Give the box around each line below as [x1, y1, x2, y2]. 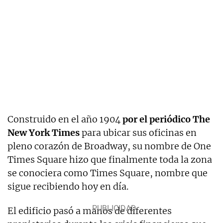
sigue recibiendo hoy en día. [7, 180, 128, 192]
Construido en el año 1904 [7, 113, 122, 125]
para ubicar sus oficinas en [80, 126, 197, 138]
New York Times [7, 126, 80, 138]
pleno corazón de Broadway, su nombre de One [7, 140, 211, 152]
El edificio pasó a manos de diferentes [7, 205, 172, 217]
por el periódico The [122, 113, 210, 125]
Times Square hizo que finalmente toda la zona [7, 153, 212, 165]
